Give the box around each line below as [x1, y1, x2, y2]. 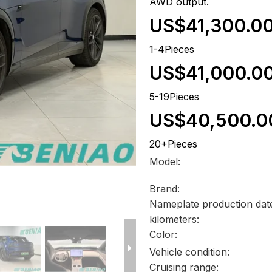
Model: [149, 155, 181, 168]
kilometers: [149, 213, 200, 225]
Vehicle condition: [149, 246, 230, 258]
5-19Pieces [149, 90, 200, 103]
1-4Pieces [149, 43, 195, 55]
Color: [149, 228, 178, 240]
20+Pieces [149, 138, 198, 150]
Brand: [149, 183, 180, 195]
